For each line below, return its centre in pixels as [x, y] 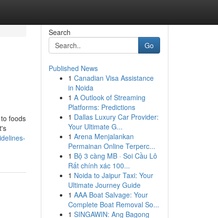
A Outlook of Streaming [109, 97]
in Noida [81, 88]
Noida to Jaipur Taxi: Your [113, 175]
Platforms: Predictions [101, 107]
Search [59, 32]
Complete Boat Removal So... [113, 204]
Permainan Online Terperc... [111, 146]
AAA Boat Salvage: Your [111, 195]
